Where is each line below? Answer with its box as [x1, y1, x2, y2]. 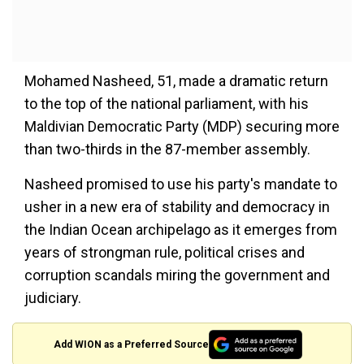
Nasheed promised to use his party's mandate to [24, 175, 337, 193]
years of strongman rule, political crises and [24, 244, 305, 262]
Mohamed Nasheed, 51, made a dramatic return [24, 72, 328, 90]
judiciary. [24, 289, 81, 307]
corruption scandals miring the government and [24, 266, 330, 284]
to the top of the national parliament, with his [24, 95, 309, 113]
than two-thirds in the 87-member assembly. [24, 141, 310, 158]
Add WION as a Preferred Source [54, 338, 210, 350]
